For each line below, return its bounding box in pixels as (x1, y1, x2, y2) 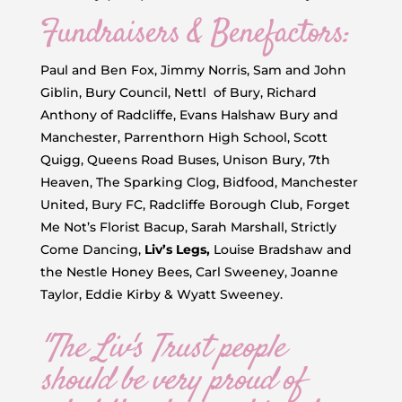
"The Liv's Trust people (39, 326, 284, 373)
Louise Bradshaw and (213, 241, 352, 258)
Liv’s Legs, (144, 241, 214, 258)
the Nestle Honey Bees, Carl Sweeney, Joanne (39, 264, 338, 281)
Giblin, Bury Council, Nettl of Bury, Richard (39, 84, 317, 101)
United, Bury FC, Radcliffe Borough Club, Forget (39, 197, 350, 214)
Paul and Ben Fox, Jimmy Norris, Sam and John (39, 62, 346, 79)
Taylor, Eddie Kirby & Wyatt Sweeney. (39, 286, 283, 303)
